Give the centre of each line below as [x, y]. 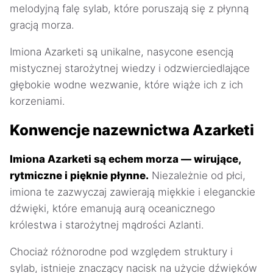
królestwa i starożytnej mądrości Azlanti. [107, 225]
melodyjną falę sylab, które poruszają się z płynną [129, 8]
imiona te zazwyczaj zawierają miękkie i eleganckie [133, 192]
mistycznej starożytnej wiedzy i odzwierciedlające [130, 68]
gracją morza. [42, 25]
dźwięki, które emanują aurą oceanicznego [112, 208]
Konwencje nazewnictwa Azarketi [132, 130]
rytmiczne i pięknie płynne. [79, 175]
